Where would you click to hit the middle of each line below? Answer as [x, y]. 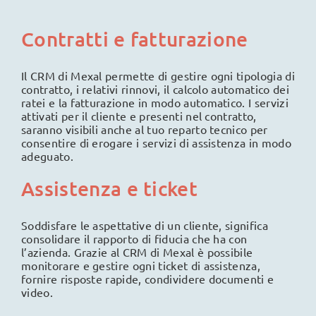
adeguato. [47, 156]
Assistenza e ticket [110, 188]
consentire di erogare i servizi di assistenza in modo [156, 142]
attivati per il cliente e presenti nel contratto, [139, 115]
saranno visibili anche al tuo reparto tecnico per [145, 129]
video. [37, 292]
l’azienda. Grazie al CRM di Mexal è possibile [137, 251]
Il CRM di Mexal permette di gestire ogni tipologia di [158, 75]
